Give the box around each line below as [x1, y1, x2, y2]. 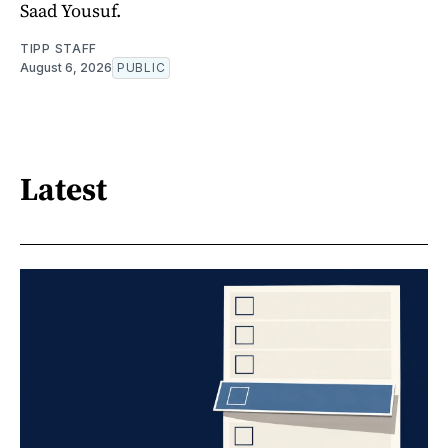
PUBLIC [117, 59, 166, 75]
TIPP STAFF [20, 40, 97, 56]
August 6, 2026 [20, 59, 112, 75]
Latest [20, 167, 107, 212]
